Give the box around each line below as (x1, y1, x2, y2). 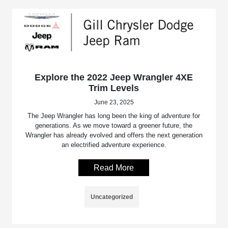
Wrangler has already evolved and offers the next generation (25, 131, 203, 139)
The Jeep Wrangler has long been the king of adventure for (27, 112, 201, 120)
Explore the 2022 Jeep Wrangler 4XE (35, 72, 193, 83)
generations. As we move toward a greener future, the (35, 122, 193, 130)
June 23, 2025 (94, 99, 134, 106)
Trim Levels (89, 83, 139, 94)
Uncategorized (91, 193, 133, 201)
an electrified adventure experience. (61, 141, 166, 149)
